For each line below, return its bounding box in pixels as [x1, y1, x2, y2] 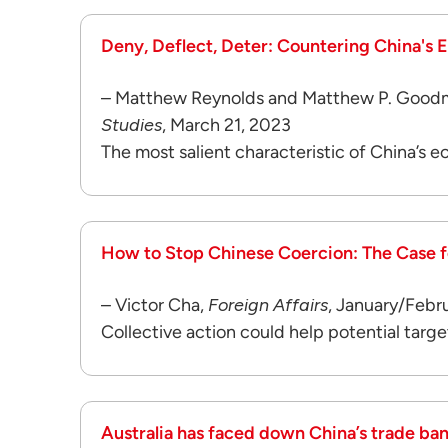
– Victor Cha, [101, 294, 208, 316]
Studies [101, 114, 162, 136]
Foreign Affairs [208, 294, 328, 316]
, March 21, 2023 [162, 114, 291, 136]
